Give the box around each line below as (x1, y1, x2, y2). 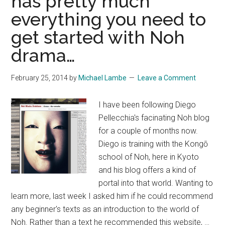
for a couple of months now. (98, 126, 198, 136)
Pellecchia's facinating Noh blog (98, 113, 210, 123)
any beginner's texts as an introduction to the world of (11, 204, 199, 214)
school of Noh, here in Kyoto (98, 152, 199, 162)
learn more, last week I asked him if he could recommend (11, 191, 213, 201)
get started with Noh (11, 27, 185, 48)
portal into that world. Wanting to (98, 178, 213, 188)
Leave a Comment (138, 74, 196, 82)
